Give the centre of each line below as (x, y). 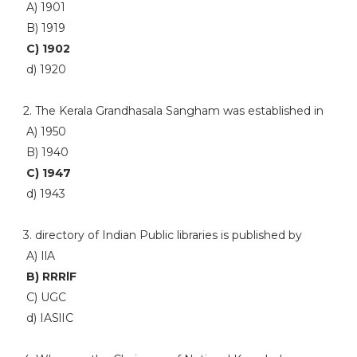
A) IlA (39, 256)
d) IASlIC (48, 318)
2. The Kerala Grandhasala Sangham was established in (173, 111)
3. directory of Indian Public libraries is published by (162, 235)
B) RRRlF (49, 277)
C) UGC (44, 297)
